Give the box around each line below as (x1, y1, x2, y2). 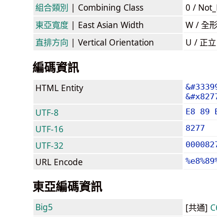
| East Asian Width (68, 18, 144, 31)
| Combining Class (68, 1, 143, 13)
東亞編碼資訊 (32, 178, 102, 194)
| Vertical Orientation (68, 36, 154, 48)
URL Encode (35, 155, 83, 168)
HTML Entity (35, 81, 83, 93)
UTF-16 (35, 123, 63, 135)
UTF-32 (35, 139, 63, 151)
